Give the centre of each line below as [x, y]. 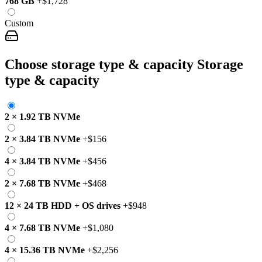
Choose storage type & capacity [99, 64]
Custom [19, 23]
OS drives [101, 205]
